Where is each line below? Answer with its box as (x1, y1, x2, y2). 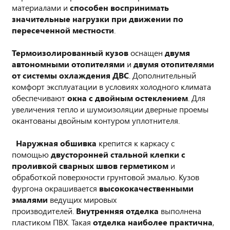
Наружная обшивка (16, 138, 97, 148)
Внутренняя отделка (76, 205, 159, 216)
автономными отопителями (12, 59, 125, 69)
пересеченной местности (12, 25, 114, 35)
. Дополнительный (129, 70, 196, 81)
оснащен (128, 47, 165, 58)
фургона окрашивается (12, 183, 99, 194)
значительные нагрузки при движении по (12, 13, 183, 24)
